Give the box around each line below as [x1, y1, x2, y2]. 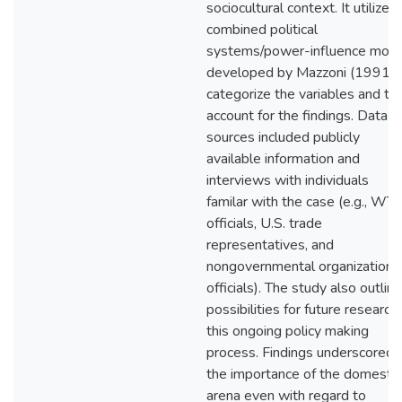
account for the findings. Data [206, 106, 388, 126]
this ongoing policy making [206, 321, 369, 341]
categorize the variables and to [206, 84, 398, 104]
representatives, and [206, 235, 334, 255]
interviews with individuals [206, 170, 369, 190]
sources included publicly [206, 127, 360, 147]
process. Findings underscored [206, 343, 394, 363]
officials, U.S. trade [206, 214, 322, 233]
